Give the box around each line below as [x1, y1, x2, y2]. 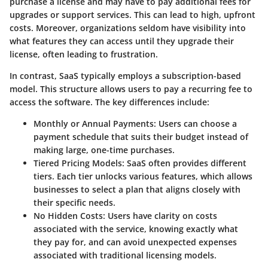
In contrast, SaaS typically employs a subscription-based [10, 70, 241, 82]
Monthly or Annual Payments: [33, 118, 156, 130]
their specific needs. [33, 197, 115, 209]
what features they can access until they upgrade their [10, 35, 234, 47]
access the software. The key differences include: [10, 96, 209, 108]
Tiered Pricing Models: [33, 157, 124, 169]
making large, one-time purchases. [33, 144, 175, 156]
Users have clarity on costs [105, 210, 217, 222]
